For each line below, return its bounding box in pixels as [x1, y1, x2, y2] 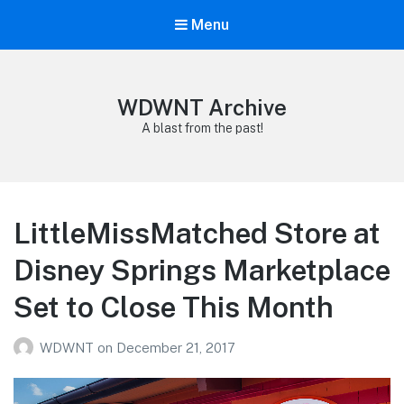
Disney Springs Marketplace [14, 253, 390, 288]
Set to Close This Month [14, 290, 334, 325]
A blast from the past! [141, 121, 263, 136]
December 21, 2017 [116, 339, 235, 355]
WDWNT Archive [117, 95, 287, 121]
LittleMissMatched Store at [14, 216, 381, 251]
